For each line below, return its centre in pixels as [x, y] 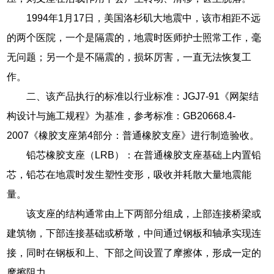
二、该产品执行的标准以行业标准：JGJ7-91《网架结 [143, 96]
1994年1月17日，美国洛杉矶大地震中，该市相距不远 [144, 18]
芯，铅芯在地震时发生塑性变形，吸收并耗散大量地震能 [129, 174]
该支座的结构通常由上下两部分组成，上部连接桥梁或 [144, 213]
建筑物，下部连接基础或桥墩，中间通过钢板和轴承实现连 [134, 233]
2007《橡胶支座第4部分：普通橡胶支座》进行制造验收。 [133, 135]
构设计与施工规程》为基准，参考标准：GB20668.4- [121, 116]
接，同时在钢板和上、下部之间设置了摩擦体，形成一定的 [134, 253]
